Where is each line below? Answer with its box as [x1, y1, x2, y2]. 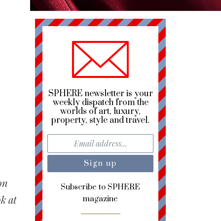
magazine [83, 194, 118, 204]
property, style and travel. [51, 115, 149, 126]
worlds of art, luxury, [60, 106, 141, 117]
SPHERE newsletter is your [48, 88, 153, 100]
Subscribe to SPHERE [61, 182, 140, 192]
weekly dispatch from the [52, 97, 148, 109]
